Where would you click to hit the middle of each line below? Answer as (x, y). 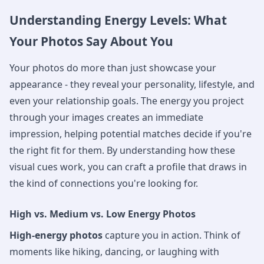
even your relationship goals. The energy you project (127, 100)
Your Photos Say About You (91, 41)
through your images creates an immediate (106, 117)
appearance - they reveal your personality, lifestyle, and (132, 84)
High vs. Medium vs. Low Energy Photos (103, 214)
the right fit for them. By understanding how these (122, 150)
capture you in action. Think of (171, 235)
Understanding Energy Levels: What (118, 20)
